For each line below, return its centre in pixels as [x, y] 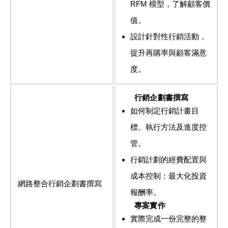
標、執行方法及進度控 [168, 127]
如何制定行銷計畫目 [164, 111]
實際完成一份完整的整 [168, 219]
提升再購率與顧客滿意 [168, 53]
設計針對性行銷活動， [168, 37]
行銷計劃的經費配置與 [168, 160]
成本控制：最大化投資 [168, 176]
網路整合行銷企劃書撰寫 [60, 184]
